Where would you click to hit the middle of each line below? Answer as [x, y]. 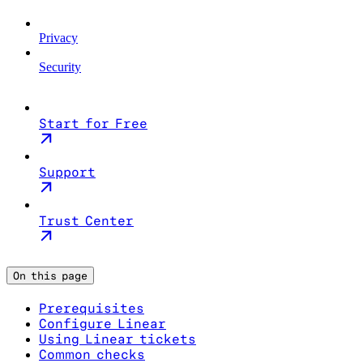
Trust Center [86, 220]
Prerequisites [92, 308]
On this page [50, 275]
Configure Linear [102, 323]
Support [67, 172]
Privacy [58, 37]
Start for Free [93, 123]
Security [60, 66]
